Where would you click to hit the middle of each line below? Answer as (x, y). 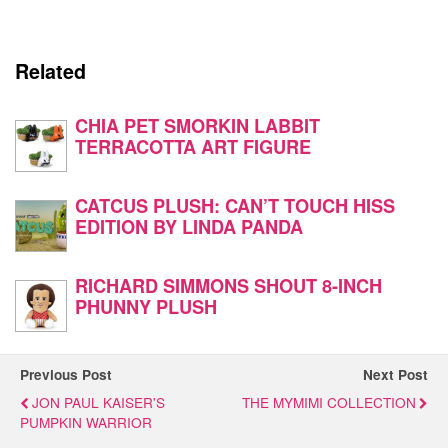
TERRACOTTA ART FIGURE (193, 146)
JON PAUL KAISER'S (98, 401)
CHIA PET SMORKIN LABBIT (197, 125)
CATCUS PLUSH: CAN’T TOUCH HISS (235, 205)
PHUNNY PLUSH (146, 306)
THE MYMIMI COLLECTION (329, 401)
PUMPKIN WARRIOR (86, 421)
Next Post (395, 374)
